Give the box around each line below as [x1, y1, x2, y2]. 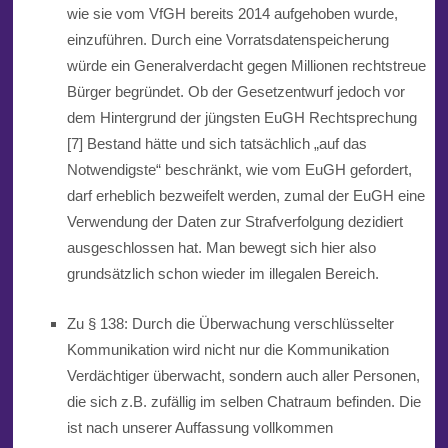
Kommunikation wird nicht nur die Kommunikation [66, 341, 389, 359]
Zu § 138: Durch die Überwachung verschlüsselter [66, 315, 394, 333]
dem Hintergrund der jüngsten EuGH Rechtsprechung [66, 109, 417, 127]
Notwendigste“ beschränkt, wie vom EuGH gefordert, [66, 161, 412, 179]
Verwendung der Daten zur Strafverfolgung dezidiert [66, 213, 403, 231]
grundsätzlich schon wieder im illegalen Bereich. [66, 265, 379, 283]
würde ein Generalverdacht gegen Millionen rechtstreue [66, 57, 426, 75]
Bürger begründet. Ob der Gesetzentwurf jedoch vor [66, 83, 405, 101]
